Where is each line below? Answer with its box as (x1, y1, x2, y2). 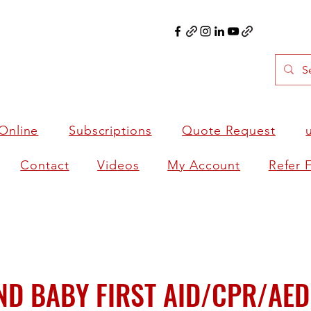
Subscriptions (68, 122, 152, 138)
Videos (97, 157, 140, 173)
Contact (20, 157, 69, 173)
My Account (167, 157, 241, 173)
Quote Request (182, 122, 276, 138)
